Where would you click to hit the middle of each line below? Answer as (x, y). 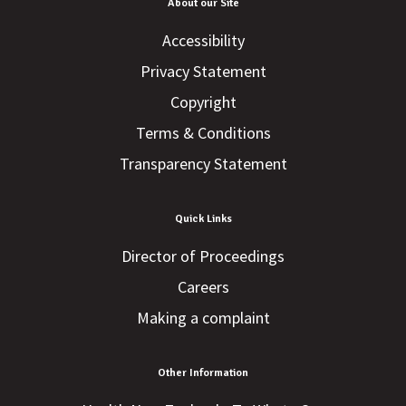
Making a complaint (203, 318)
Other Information (203, 373)
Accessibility (203, 41)
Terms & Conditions (203, 133)
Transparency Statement (203, 164)
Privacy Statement (203, 72)
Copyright (203, 102)
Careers (203, 287)
